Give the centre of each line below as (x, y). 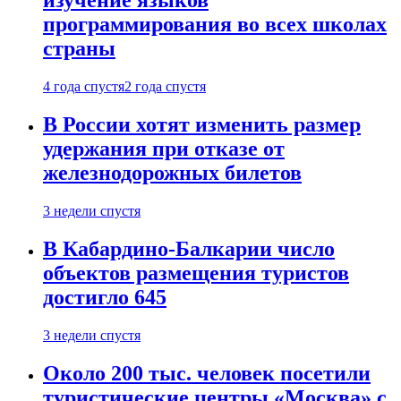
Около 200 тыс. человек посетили (207, 373)
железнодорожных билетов (172, 172)
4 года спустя (84, 86)
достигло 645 (105, 297)
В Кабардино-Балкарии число (189, 248)
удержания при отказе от (164, 148)
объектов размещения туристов (196, 273)
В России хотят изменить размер (202, 124)
